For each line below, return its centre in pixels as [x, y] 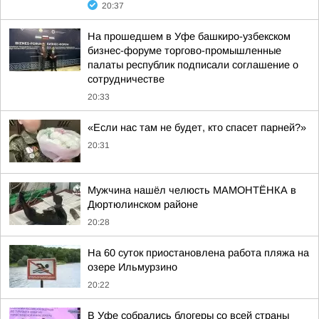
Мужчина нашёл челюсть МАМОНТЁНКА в [192, 190]
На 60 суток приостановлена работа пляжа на [198, 253]
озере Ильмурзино [132, 267]
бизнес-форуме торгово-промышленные [184, 51]
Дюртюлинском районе [143, 204]
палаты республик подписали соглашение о [193, 65]
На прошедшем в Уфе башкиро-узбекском [189, 36]
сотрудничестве [126, 79]
